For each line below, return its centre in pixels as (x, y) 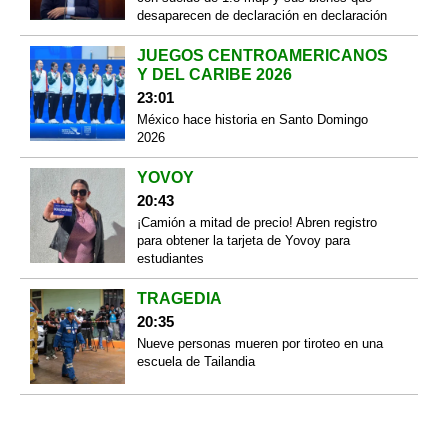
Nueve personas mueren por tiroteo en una (259, 344)
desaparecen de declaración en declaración (261, 16)
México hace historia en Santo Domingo (252, 120)
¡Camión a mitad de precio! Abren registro (256, 223)
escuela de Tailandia (195, 362)
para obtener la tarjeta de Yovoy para (243, 241)
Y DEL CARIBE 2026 (214, 75)
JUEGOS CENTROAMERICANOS (262, 56)
